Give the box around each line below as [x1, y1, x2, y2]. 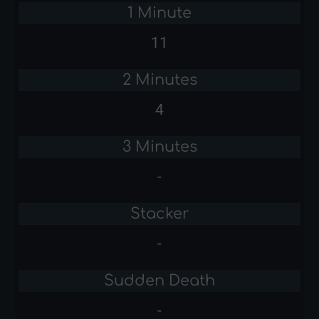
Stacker [130, 204, 189, 222]
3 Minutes [122, 137, 197, 155]
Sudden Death [104, 271, 215, 289]
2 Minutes [122, 70, 197, 88]
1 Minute [127, 4, 192, 21]
